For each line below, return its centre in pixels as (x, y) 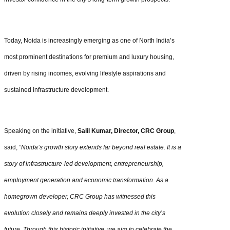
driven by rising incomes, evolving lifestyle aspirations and (85, 73)
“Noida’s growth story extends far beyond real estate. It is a (100, 147)
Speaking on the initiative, (41, 131)
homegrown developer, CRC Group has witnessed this (80, 196)
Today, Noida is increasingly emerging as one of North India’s (89, 40)
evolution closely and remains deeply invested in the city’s (85, 213)
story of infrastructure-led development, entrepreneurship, (84, 164)
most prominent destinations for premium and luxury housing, (89, 57)
